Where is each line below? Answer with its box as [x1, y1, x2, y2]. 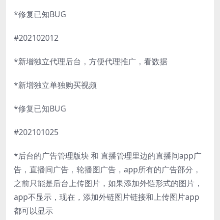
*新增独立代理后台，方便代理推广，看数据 [14, 55, 167, 67]
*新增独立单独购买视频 [14, 79, 97, 90]
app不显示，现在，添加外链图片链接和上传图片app [14, 191, 199, 202]
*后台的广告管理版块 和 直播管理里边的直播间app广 [14, 150, 201, 161]
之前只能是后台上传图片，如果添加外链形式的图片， [14, 177, 202, 189]
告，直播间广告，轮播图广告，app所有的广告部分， [14, 164, 201, 175]
